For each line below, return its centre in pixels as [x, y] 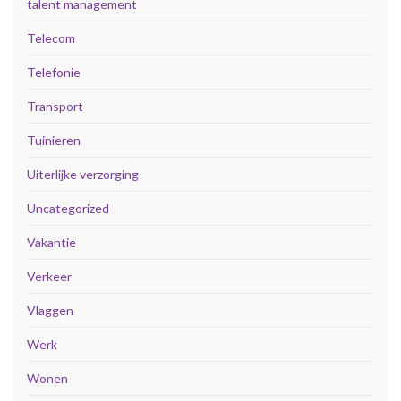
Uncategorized [68, 208]
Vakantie [51, 242]
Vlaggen [50, 310]
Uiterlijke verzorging [83, 174]
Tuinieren [54, 140]
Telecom [51, 38]
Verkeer [49, 276]
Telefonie [54, 72]
